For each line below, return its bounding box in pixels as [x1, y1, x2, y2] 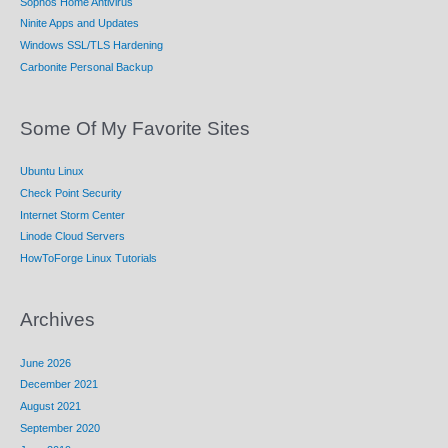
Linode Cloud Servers [20, 230, 125, 243]
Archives [20, 309, 95, 331]
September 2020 [20, 421, 100, 434]
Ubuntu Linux [20, 165, 84, 178]
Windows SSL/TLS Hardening [20, 39, 163, 52]
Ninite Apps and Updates [20, 17, 139, 30]
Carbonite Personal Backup [20, 60, 153, 73]
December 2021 [20, 378, 98, 391]
